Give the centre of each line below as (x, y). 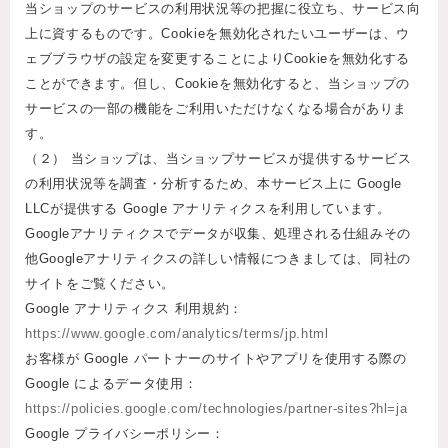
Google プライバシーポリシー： (125, 434)
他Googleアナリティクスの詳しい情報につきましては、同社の (218, 259)
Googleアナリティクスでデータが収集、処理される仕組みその (218, 234)
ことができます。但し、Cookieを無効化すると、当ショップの (217, 84)
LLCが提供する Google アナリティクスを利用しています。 (208, 209)
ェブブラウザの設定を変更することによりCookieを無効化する (217, 59)
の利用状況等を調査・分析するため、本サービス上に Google (213, 184)
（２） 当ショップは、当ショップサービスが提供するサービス (218, 159)
